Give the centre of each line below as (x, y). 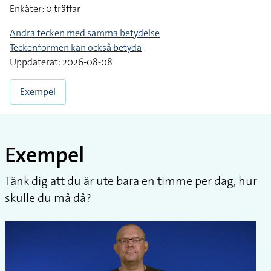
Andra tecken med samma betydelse (85, 33)
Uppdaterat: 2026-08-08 (61, 62)
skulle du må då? (48, 198)
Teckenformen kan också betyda (76, 47)
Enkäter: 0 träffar (45, 8)
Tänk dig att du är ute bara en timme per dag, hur (131, 181)
